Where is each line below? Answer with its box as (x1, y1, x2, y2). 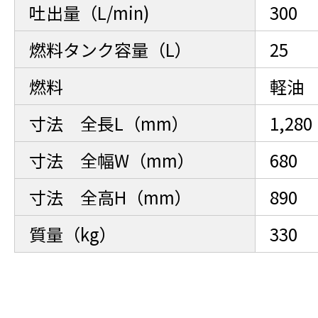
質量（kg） (28, 221, 116, 246)
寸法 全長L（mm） (28, 111, 189, 136)
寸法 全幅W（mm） (28, 148, 194, 172)
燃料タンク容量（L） (28, 37, 192, 62)
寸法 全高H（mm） (28, 185, 192, 209)
